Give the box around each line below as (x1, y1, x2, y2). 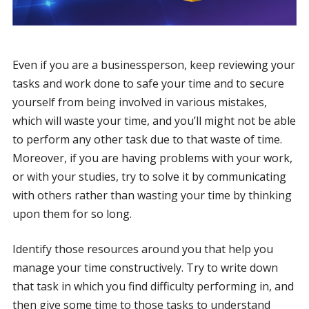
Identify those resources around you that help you (12, 241, 273, 257)
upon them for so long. (12, 206, 132, 222)
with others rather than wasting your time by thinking (12, 188, 292, 203)
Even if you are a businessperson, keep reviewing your (12, 57, 295, 73)
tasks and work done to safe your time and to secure (12, 76, 284, 92)
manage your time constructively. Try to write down (12, 260, 278, 276)
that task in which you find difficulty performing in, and (12, 279, 294, 295)
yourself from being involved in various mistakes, (12, 94, 267, 110)
